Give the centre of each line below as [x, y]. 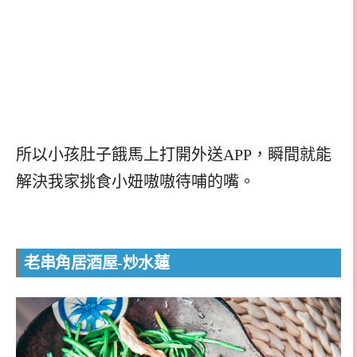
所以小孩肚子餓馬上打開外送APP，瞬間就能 [174, 154]
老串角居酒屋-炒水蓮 [96, 263]
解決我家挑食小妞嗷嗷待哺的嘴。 [135, 181]
